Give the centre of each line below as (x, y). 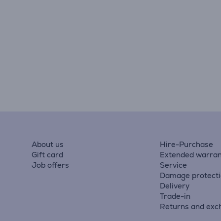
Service (174, 165)
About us (48, 144)
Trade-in (175, 196)
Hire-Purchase (187, 144)
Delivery (175, 186)
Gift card (47, 155)
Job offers (50, 165)
